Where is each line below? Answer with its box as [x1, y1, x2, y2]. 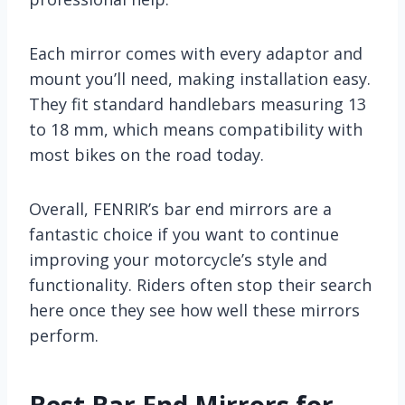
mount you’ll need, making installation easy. [29, 67, 371, 89]
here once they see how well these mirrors [29, 298, 360, 321]
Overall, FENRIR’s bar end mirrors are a [29, 197, 332, 220]
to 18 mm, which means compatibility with [29, 118, 363, 140]
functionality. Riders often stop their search [29, 273, 372, 296]
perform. [29, 324, 99, 346]
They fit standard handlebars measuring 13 [29, 92, 366, 115]
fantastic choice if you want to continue [29, 222, 339, 245]
